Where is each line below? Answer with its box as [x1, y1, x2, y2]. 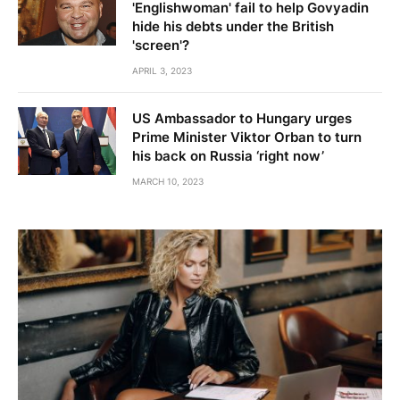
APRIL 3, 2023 [132, 65, 192, 77]
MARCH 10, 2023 [132, 176, 204, 187]
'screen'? [132, 37, 189, 54]
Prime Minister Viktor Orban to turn [132, 129, 362, 146]
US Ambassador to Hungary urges [132, 110, 352, 128]
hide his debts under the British [132, 18, 334, 36]
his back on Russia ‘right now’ [132, 147, 324, 165]
